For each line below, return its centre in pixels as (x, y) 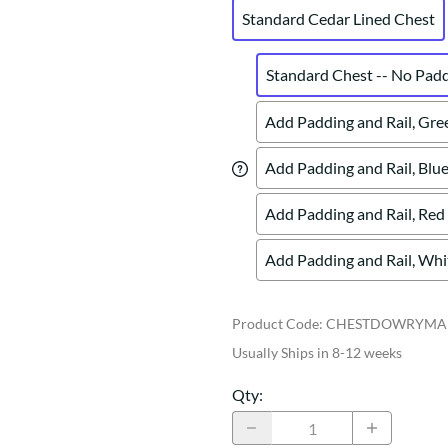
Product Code (275, 324)
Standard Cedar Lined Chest (338, 19)
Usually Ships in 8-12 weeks (317, 353)
